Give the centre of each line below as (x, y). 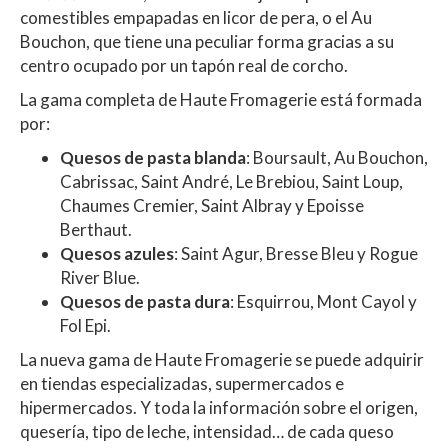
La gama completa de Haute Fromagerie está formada (221, 100)
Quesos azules (117, 254)
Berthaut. (96, 230)
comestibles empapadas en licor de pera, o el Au (196, 18)
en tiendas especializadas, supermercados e (182, 384)
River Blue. (100, 278)
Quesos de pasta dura (145, 302)
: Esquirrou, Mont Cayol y (323, 302)
